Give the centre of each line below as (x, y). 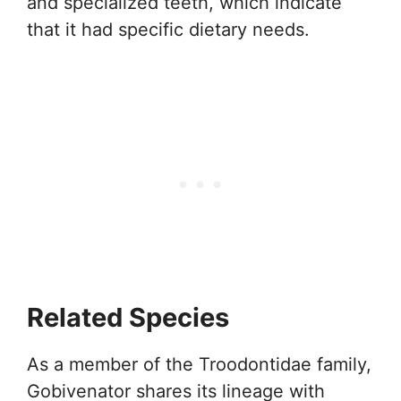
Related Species (128, 317)
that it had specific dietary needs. (168, 30)
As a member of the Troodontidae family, (199, 364)
